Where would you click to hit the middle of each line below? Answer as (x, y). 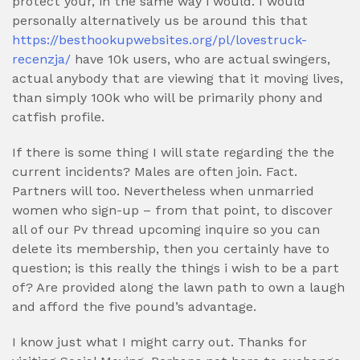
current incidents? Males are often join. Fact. (155, 172)
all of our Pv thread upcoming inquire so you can (166, 229)
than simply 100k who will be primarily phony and (168, 98)
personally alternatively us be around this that (160, 20)
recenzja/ (41, 59)
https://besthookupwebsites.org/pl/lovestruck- (160, 40)
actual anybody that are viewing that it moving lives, (178, 78)
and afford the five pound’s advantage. (134, 307)
